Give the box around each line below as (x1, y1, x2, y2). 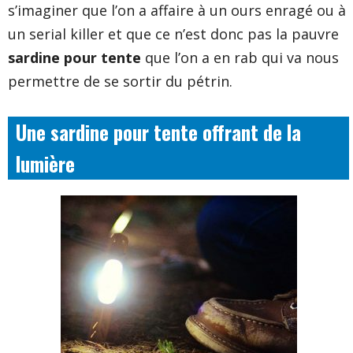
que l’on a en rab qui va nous (141, 48, 339, 68)
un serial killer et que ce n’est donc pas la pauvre (8, 24, 339, 44)
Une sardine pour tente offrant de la (16, 117, 301, 147)
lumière (16, 149, 75, 179)
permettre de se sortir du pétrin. (8, 72, 232, 91)
